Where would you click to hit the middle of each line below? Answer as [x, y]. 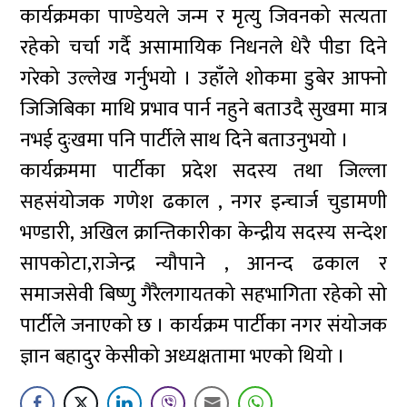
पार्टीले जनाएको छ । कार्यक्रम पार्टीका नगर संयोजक [203, 326]
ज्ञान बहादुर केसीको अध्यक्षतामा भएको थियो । [183, 357]
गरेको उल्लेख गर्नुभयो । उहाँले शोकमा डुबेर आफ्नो [203, 79]
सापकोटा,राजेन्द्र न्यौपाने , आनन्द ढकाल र [203, 264]
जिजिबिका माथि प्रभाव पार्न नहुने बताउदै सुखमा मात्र [203, 109]
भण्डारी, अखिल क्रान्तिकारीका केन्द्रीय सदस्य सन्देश [203, 233]
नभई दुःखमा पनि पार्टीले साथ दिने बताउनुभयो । [185, 140]
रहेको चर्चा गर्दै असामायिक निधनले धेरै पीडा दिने [203, 48]
